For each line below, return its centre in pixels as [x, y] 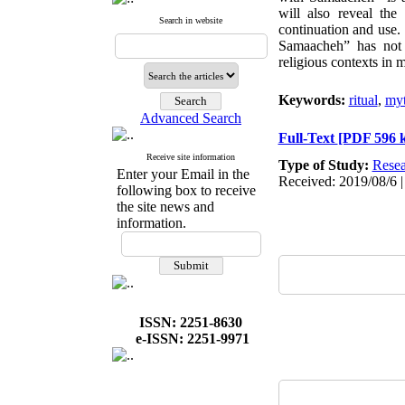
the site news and [165, 207]
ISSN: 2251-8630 [191, 322]
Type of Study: [325, 165]
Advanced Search [191, 118]
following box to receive [186, 190]
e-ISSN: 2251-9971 [193, 339]
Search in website [191, 20]
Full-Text [308, 138]
